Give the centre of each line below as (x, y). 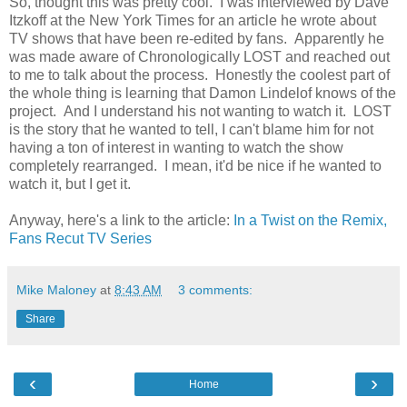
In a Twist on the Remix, (310, 220)
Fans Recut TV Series (80, 238)
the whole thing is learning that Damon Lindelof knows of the (203, 93)
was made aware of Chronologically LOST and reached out (199, 56)
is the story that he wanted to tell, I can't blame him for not (191, 129)
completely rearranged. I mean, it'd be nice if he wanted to (195, 165)
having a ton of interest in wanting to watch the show (176, 147)
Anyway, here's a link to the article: (121, 220)
